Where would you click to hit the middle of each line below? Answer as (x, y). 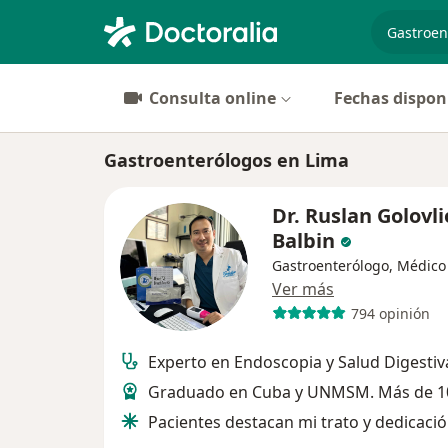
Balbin (303, 240)
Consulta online (212, 98)
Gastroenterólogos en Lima (226, 160)
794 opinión (390, 313)
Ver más (303, 289)
